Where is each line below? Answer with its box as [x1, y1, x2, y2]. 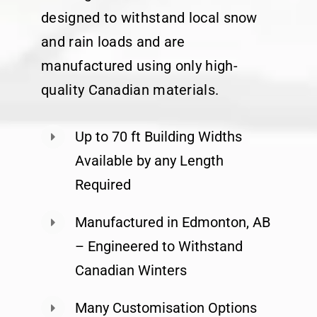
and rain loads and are [41, 33, 185, 51]
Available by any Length [75, 152, 224, 170]
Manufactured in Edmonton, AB [75, 214, 271, 231]
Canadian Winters [75, 262, 188, 279]
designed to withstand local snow [41, 9, 258, 27]
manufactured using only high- [41, 57, 238, 75]
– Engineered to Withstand [75, 238, 243, 255]
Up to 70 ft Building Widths [75, 128, 243, 146]
